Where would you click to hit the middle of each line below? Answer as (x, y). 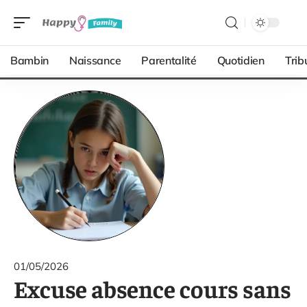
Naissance (95, 60)
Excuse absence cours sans (152, 288)
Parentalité (169, 60)
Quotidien (241, 60)
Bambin (30, 60)
